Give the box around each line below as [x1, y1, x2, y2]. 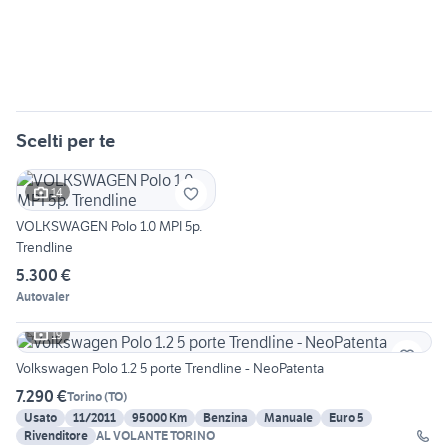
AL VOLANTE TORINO [96, 428, 215, 444]
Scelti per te [16, 129, 115, 153]
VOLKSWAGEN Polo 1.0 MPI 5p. [16, 217, 202, 236]
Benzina [203, 410, 248, 426]
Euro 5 [329, 410, 364, 426]
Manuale [264, 410, 313, 426]
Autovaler [16, 289, 70, 305]
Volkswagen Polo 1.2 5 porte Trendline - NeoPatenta [16, 359, 324, 378]
